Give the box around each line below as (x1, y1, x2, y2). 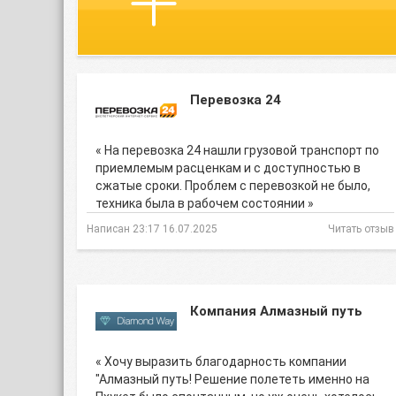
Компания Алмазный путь (190, 303, 362, 319)
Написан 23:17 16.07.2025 (87, 223, 217, 235)
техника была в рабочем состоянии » (95, 196, 314, 210)
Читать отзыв (328, 223, 394, 235)
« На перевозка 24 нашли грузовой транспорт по (95, 143, 379, 157)
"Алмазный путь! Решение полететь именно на (95, 372, 369, 386)
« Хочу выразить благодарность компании (95, 354, 346, 369)
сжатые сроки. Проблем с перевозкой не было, (95, 179, 370, 193)
